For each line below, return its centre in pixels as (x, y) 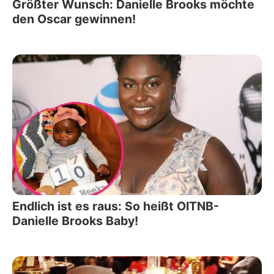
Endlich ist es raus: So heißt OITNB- (116, 206)
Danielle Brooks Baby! (75, 220)
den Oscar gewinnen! (74, 19)
